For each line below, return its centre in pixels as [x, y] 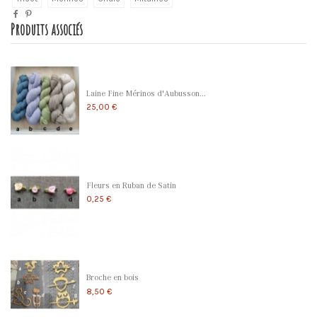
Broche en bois [112, 277]
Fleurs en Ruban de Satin [131, 185]
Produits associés [47, 30]
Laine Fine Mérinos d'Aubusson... [146, 93]
